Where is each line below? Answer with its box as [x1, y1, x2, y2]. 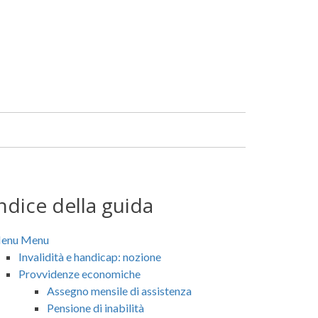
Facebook [25, 18, 75, 31]
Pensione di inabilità [47, 300, 144, 314]
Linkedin [28, 35, 69, 48]
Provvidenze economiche [18, 266, 141, 280]
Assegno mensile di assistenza [47, 283, 192, 297]
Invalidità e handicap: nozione [18, 249, 161, 263]
